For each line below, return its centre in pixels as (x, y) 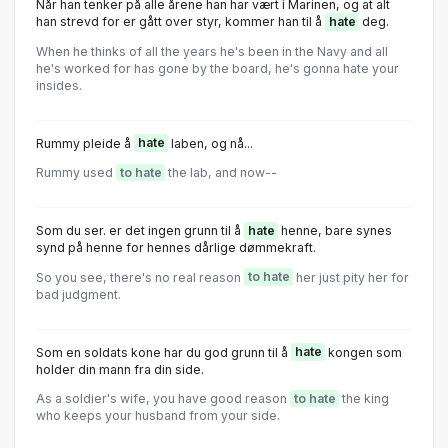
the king (364, 398)
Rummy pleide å (85, 143)
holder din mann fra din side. (120, 369)
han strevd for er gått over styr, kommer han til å (180, 22)
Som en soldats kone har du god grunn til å (163, 352)
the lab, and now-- (221, 172)
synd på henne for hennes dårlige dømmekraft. (176, 248)
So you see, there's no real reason (140, 277)
